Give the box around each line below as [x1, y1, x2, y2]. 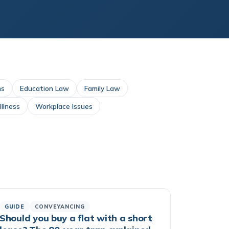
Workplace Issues [35, 102, 93, 110]
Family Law [84, 84, 120, 93]
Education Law [20, 84, 69, 93]
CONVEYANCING [34, 203, 85, 210]
